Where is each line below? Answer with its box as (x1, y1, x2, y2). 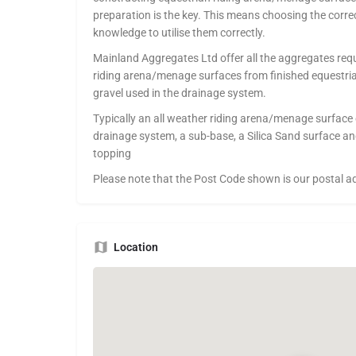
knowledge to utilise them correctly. (93, 26, 265, 40)
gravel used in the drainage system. (93, 87, 266, 100)
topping (93, 147, 131, 161)
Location (114, 241, 158, 254)
